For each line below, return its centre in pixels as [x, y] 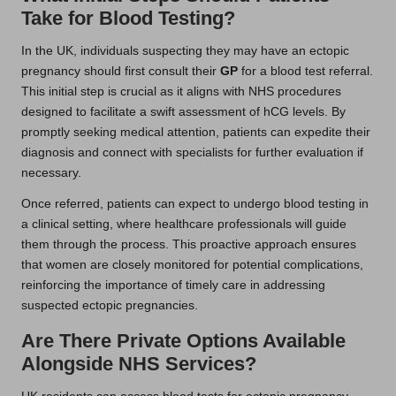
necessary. [51, 172]
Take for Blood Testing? [128, 18]
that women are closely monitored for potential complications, [192, 264]
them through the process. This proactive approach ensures [189, 244]
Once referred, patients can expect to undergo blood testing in [195, 203]
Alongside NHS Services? [139, 363]
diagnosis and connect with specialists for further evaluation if [192, 152]
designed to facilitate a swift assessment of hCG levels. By [183, 111]
